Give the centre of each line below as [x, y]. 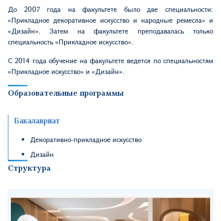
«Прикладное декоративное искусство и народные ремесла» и [110, 20]
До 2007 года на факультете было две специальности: [110, 9]
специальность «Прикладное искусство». [71, 41]
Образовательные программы [66, 92]
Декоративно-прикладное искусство [86, 139]
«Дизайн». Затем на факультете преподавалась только [110, 31]
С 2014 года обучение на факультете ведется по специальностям [110, 60]
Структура [29, 167]
